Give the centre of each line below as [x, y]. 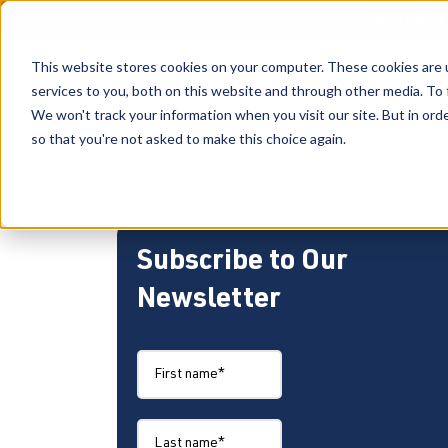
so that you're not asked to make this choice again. [188, 138]
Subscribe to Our [242, 263]
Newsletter [208, 301]
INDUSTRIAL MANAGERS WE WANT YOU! [283, 171]
